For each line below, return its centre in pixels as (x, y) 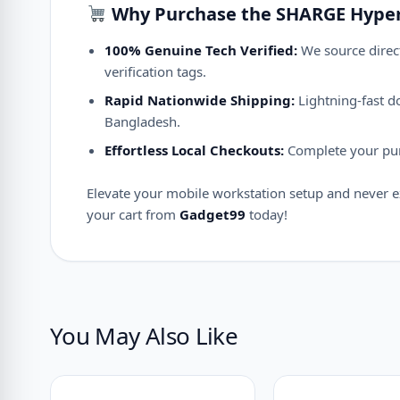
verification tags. (155, 71)
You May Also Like (144, 336)
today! (267, 214)
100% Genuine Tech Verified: (201, 50)
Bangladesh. (142, 121)
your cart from (133, 214)
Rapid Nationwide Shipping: (200, 100)
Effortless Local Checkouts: (194, 150)
